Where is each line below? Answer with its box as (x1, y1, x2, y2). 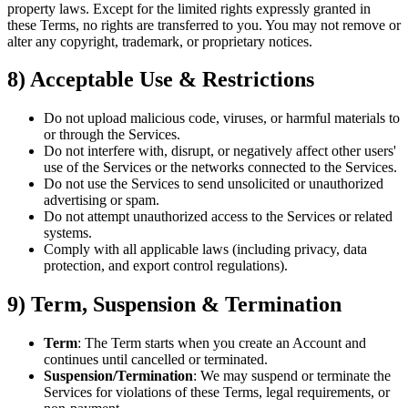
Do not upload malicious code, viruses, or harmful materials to (44, 110, 400, 127)
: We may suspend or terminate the (193, 368, 391, 384)
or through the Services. (44, 127, 180, 143)
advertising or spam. (44, 192, 159, 209)
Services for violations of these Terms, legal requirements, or (44, 384, 390, 401)
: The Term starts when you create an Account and (77, 335, 366, 352)
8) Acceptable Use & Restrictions (7, 67, 314, 92)
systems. (44, 225, 92, 241)
